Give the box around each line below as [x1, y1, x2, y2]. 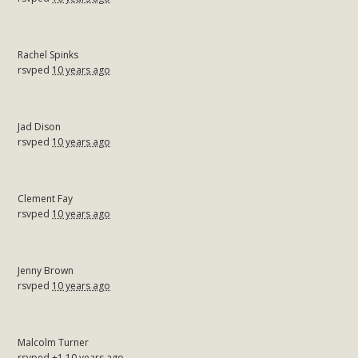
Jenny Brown [18, 263, 74, 277]
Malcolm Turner [18, 335, 89, 349]
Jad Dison [18, 119, 62, 133]
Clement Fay [18, 191, 74, 205]
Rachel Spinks [18, 47, 79, 62]
